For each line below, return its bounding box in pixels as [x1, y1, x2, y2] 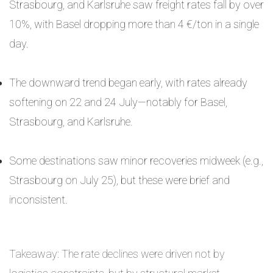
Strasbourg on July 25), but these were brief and [9, 174, 230, 186]
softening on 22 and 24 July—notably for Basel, [9, 96, 227, 108]
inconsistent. [9, 193, 68, 206]
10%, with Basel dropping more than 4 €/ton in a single [9, 18, 259, 30]
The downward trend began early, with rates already [9, 76, 247, 89]
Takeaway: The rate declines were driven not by [9, 247, 225, 260]
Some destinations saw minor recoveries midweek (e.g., [9, 154, 263, 167]
